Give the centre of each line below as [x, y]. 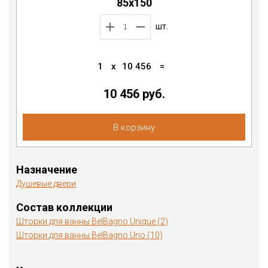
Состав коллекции [64, 207]
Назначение [47, 169]
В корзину [134, 127]
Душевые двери [46, 183]
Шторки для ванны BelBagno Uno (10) [89, 235]
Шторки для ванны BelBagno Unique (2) [92, 221]
